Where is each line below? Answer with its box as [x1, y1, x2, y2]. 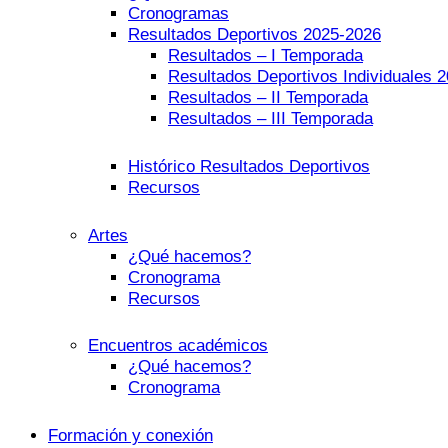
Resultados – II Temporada [168, 88, 368, 108]
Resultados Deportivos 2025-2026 [128, 25, 381, 45]
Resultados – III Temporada [168, 109, 373, 129]
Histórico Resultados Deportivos [128, 156, 370, 176]
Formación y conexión [48, 425, 213, 445]
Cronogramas [128, 4, 229, 24]
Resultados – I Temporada [168, 46, 363, 66]
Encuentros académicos [88, 336, 268, 356]
